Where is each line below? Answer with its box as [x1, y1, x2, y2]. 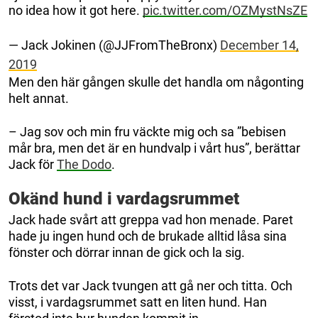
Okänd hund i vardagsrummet [9, 189, 239, 209]
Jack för [9, 157, 57, 172]
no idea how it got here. [9, 3, 143, 18]
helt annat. [9, 91, 69, 106]
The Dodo [57, 157, 111, 172]
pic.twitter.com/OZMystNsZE [143, 3, 307, 18]
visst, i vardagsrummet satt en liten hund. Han [9, 295, 267, 310]
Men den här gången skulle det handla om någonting [9, 75, 304, 90]
